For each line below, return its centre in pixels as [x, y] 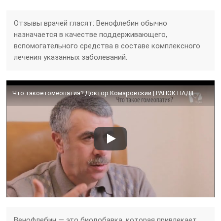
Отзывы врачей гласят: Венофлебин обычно [91, 23]
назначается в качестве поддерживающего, [91, 34]
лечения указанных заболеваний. [71, 57]
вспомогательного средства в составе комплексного [107, 46]
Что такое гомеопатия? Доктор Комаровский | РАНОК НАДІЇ [103, 93]
